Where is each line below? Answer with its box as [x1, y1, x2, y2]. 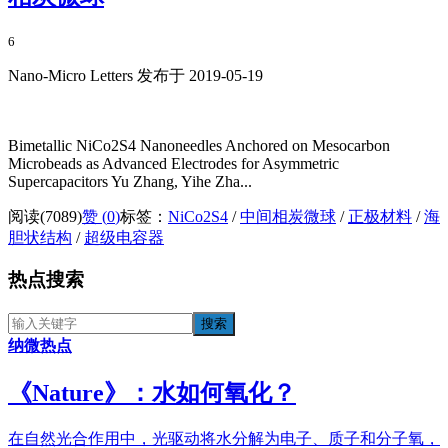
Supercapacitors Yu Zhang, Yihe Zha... [8, 172, 252, 190]
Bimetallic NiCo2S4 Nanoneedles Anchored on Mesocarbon [8, 136, 390, 154]
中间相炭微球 [240, 207, 336, 225]
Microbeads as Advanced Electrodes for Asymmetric [8, 154, 339, 172]
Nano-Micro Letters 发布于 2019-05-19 [8, 66, 263, 84]
